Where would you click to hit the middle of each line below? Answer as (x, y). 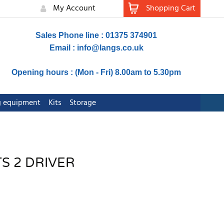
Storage (82, 103)
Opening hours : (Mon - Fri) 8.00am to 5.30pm (96, 72)
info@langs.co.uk (110, 48)
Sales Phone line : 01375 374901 (96, 35)
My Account (74, 8)
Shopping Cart (171, 8)
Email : (63, 48)
